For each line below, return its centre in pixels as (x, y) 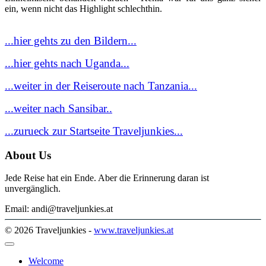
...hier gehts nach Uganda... (67, 63)
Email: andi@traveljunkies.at (59, 209)
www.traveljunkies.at (134, 230)
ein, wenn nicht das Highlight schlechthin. (83, 8)
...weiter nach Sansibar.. (58, 108)
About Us (28, 155)
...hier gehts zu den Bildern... (71, 40)
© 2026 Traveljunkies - (49, 230)
